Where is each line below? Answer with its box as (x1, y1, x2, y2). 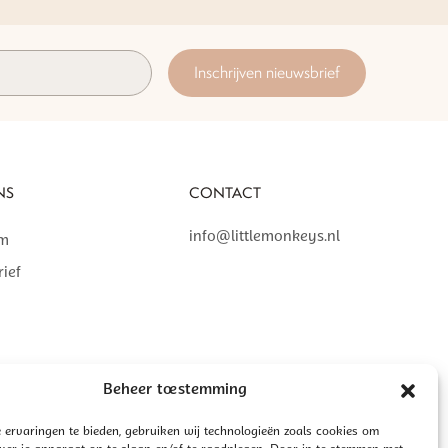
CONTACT (189, 182, 262, 203)
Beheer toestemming (102, 383, 247, 398)
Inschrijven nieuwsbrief (193, 61, 340, 83)
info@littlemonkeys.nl (189, 229, 341, 245)
